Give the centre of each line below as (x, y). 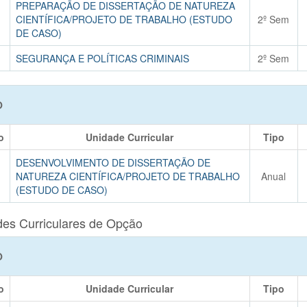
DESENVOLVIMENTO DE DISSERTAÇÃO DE (113, 162)
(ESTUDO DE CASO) (61, 190)
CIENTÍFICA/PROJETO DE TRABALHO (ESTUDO (124, 19)
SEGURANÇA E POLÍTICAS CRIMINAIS (102, 58)
